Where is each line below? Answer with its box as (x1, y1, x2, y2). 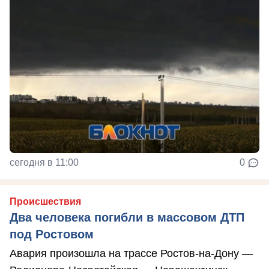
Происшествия (10, 196, 81, 207)
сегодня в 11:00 (10, 157, 79, 168)
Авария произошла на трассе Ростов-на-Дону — (10, 247, 253, 260)
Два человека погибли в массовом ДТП (10, 211, 244, 225)
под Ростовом (10, 228, 94, 241)
